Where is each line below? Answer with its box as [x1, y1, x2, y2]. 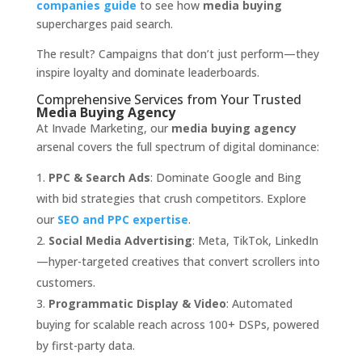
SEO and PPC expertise [57, 212, 188, 228]
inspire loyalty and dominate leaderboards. [36, 65, 259, 81]
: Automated [225, 296, 293, 312]
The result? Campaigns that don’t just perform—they [36, 46, 319, 62]
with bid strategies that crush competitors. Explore [36, 191, 306, 207]
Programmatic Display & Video [48, 296, 226, 312]
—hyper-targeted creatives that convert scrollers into [36, 254, 320, 270]
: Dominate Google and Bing [149, 170, 301, 186]
